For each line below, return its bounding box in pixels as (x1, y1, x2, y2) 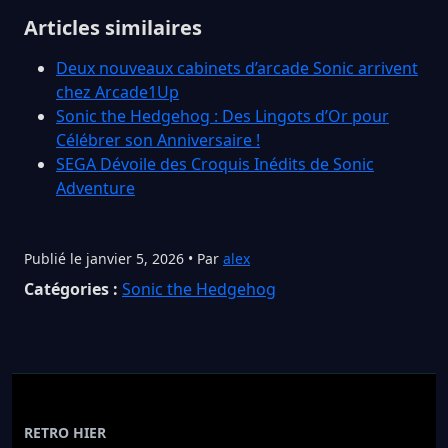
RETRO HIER (24, 422, 106, 442)
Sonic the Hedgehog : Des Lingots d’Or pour (56, 104, 389, 127)
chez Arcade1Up (56, 80, 179, 103)
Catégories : (24, 277, 118, 300)
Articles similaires (24, 13, 202, 41)
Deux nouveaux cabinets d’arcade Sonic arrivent (56, 56, 418, 79)
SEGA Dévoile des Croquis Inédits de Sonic (56, 152, 374, 175)
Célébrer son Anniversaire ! (56, 128, 260, 151)
